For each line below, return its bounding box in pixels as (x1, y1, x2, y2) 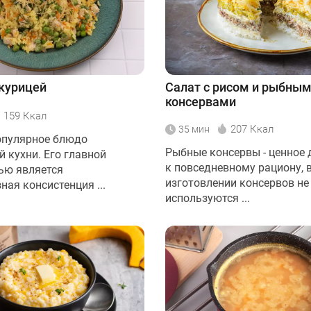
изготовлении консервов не (165, 176, 309, 190)
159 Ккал (3, 110, 47, 122)
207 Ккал (230, 123, 274, 135)
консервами (165, 94, 236, 109)
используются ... (165, 192, 250, 205)
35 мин (178, 124, 210, 135)
